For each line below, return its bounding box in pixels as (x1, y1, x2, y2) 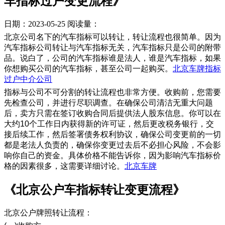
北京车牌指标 (173, 64, 221, 73)
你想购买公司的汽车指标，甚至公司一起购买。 (4, 64, 173, 73)
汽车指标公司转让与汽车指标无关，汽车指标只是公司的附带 (4, 43, 221, 52)
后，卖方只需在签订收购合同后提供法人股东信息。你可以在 (4, 109, 221, 118)
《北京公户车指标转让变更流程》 (4, 183, 185, 197)
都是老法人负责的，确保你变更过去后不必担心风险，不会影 (4, 141, 221, 150)
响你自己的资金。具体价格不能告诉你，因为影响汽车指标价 (4, 151, 221, 160)
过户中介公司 (4, 75, 52, 84)
